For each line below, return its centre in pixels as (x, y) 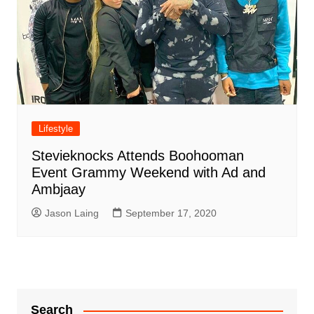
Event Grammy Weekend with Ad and (148, 173)
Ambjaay (58, 190)
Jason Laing (71, 213)
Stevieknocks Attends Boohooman (137, 156)
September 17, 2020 (171, 213)
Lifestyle (55, 129)
